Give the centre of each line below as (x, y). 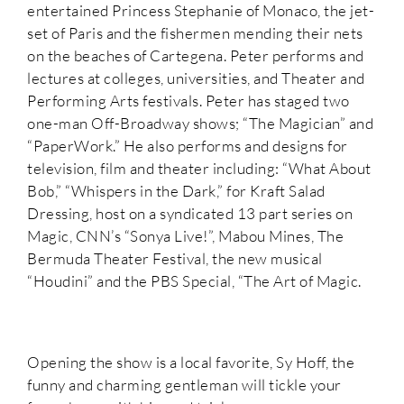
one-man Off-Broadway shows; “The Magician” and (200, 123)
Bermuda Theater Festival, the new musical (175, 258)
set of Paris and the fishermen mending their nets (195, 32)
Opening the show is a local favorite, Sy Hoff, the (191, 362)
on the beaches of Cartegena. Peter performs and (196, 55)
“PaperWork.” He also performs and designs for (188, 145)
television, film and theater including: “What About (199, 168)
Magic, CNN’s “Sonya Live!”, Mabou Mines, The (185, 235)
